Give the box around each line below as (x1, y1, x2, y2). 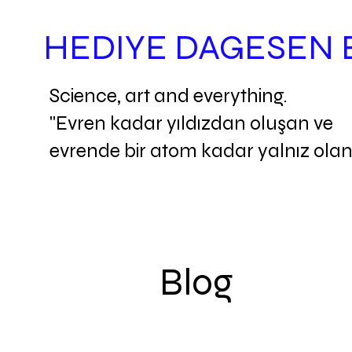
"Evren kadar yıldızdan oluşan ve (49, 112, 333, 135)
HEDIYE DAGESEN (42, 26, 341, 68)
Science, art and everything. (49, 84, 288, 108)
